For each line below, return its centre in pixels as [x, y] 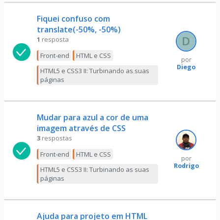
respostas [57, 138]
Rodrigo [186, 166]
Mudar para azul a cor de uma [92, 117]
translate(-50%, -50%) [79, 29]
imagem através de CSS [81, 128]
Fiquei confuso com [73, 19]
